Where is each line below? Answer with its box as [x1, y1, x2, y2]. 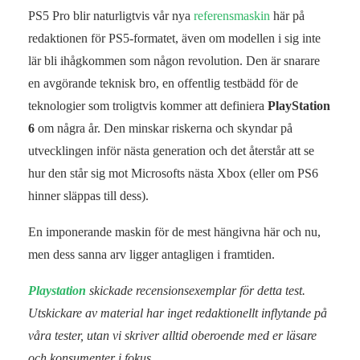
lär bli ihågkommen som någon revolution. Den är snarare [28, 53, 320, 67]
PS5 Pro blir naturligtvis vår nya [28, 8, 194, 22]
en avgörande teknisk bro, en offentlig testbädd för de [28, 76, 298, 90]
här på [270, 8, 305, 22]
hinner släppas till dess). [28, 188, 149, 202]
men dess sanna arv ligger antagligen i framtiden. [28, 247, 275, 261]
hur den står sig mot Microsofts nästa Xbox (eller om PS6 [28, 166, 318, 180]
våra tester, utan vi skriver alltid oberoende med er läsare [28, 328, 317, 342]
